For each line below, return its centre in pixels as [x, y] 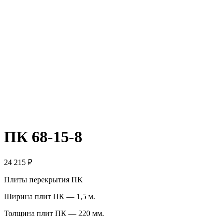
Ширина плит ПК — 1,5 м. [50, 197]
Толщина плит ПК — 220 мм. [54, 214]
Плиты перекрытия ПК [43, 180]
